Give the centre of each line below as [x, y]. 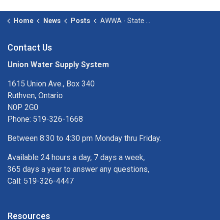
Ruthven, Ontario [35, 95]
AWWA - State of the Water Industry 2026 [123, 20]
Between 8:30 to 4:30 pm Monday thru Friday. [84, 138]
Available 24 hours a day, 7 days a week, [76, 157]
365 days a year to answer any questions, [78, 169]
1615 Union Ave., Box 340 [51, 83]
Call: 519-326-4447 [41, 181]
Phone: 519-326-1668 [45, 119]
